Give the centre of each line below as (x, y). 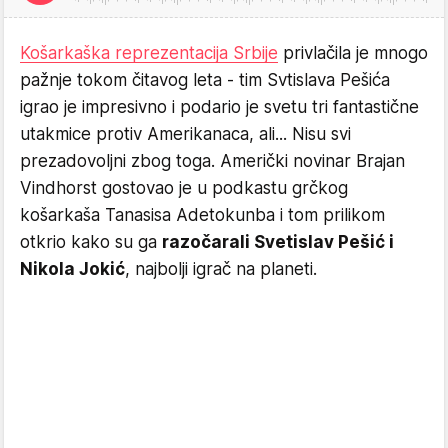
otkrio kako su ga (91, 241)
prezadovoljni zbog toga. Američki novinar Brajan (212, 160)
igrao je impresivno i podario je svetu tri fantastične (219, 106)
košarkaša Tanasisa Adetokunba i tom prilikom (202, 214)
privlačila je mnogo (353, 52)
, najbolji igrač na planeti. (221, 268)
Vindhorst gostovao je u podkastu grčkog (184, 187)
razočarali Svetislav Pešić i (278, 241)
